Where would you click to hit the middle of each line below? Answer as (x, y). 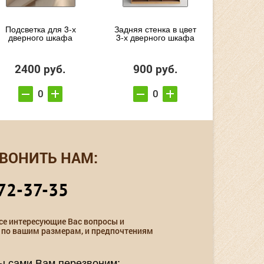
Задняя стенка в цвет (155, 29)
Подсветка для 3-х (40, 29)
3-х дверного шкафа (155, 37)
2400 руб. (40, 69)
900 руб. (155, 69)
